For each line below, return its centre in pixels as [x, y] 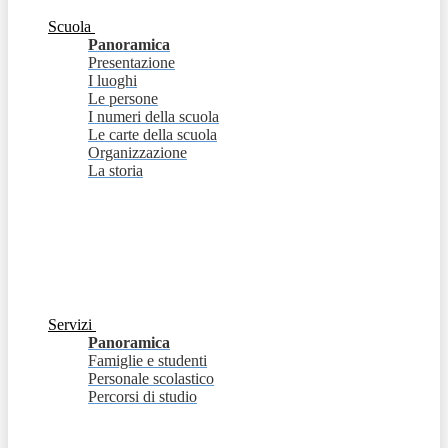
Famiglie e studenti [147, 361]
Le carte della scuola [152, 135]
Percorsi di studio [142, 397]
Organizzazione [137, 153]
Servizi [70, 325]
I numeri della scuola [153, 117]
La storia [115, 171]
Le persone [123, 99]
